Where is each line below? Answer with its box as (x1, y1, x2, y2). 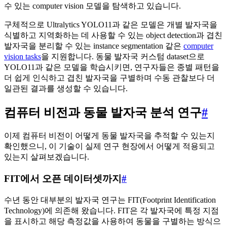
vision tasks (4, 52, 41, 61)
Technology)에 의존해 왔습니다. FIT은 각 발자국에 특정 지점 (4, 206, 219, 215)
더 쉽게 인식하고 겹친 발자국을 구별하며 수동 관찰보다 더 (4, 73, 215, 83)
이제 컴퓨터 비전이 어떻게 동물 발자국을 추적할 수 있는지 (4, 131, 215, 140)
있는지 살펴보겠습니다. (4, 153, 89, 162)
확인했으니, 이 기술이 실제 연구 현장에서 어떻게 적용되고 (4, 142, 215, 151)
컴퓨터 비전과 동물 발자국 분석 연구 (4, 106, 202, 120)
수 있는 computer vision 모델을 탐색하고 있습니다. (4, 2, 181, 11)
